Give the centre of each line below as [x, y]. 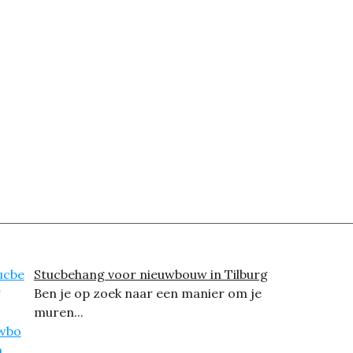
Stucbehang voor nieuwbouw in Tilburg [150, 274]
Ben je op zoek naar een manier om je [147, 293]
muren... [58, 312]
